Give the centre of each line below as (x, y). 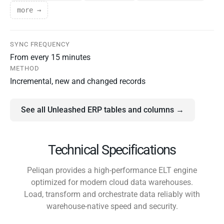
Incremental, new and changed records (78, 81)
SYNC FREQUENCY (40, 44)
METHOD (25, 68)
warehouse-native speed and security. (112, 206)
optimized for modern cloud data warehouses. (112, 182)
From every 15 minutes (50, 57)
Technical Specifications (112, 150)
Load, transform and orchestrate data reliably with (112, 194)
